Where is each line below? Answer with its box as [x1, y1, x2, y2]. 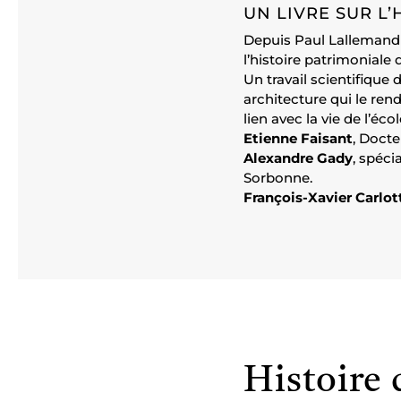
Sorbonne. [243, 169, 312, 187]
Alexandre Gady [243, 149, 353, 167]
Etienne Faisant [243, 130, 353, 148]
